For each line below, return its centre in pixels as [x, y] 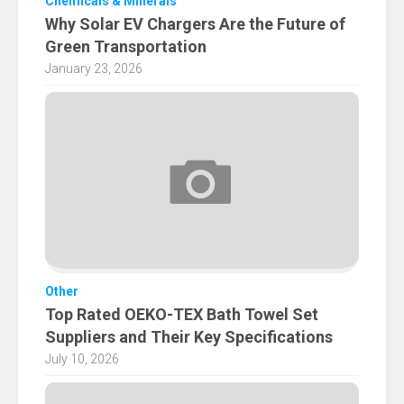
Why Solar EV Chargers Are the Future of [195, 24]
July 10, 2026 [82, 359]
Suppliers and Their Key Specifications [189, 337]
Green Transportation [126, 47]
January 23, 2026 [94, 69]
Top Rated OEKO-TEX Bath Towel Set [182, 315]
